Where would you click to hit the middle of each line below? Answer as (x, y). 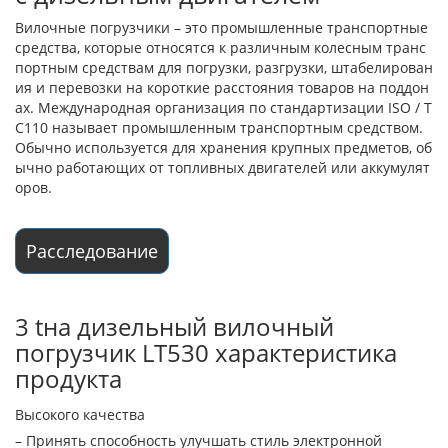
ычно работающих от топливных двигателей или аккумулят (222, 168)
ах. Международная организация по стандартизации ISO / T (223, 108)
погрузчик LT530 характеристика (206, 353)
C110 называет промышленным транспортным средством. (219, 128)
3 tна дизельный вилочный (174, 327)
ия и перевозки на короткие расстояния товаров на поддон (222, 88)
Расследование (92, 251)
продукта (68, 379)
